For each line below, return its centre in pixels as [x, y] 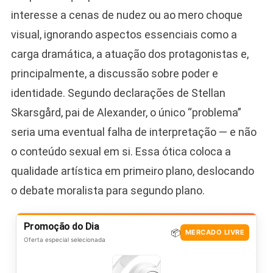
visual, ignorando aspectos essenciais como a [124, 34]
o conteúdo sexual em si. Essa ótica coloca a [121, 151]
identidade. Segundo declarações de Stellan [118, 93]
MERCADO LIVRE [215, 232]
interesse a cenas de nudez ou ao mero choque [126, 15]
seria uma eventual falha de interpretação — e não [133, 132]
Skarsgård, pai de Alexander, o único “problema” [126, 112]
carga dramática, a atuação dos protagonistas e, [129, 54]
